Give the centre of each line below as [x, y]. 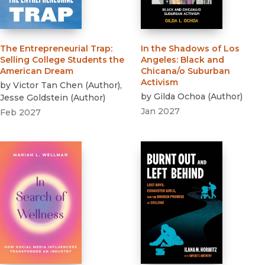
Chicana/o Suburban [185, 71]
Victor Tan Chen [48, 85]
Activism [159, 83]
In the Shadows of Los [190, 49]
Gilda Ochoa [180, 97]
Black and [202, 60]
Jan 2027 [160, 112]
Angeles [159, 60]
